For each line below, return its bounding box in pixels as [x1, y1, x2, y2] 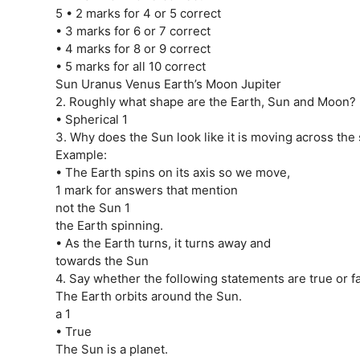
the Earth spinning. [55, 217, 163, 233]
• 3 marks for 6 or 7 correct [55, 22, 211, 39]
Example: [55, 146, 107, 162]
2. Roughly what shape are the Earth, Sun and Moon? [55, 93, 356, 109]
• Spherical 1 [55, 111, 128, 127]
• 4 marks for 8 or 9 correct [55, 40, 211, 56]
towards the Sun [55, 252, 149, 268]
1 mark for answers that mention [55, 182, 238, 198]
